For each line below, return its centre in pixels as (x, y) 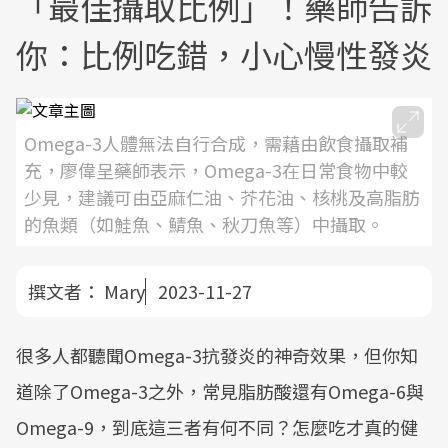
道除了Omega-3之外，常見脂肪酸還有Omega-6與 (220, 391)
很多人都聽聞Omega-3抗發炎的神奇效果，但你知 (217, 355)
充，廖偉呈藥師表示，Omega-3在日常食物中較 (216, 170)
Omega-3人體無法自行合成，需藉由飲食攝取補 (216, 143)
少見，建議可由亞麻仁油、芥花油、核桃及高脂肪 (222, 197)
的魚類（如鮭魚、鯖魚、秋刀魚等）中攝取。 (204, 224)
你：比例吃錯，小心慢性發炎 (224, 54)
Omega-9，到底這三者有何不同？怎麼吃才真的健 (217, 427)
